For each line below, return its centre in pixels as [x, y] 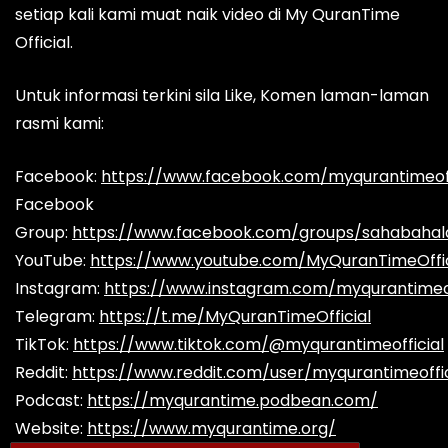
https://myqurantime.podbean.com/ [232, 401]
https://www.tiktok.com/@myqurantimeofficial [258, 345]
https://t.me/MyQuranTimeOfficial [235, 317]
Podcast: [51, 401]
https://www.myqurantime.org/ [211, 429]
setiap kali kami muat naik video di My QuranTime [207, 15]
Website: [51, 429]
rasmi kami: [59, 124]
